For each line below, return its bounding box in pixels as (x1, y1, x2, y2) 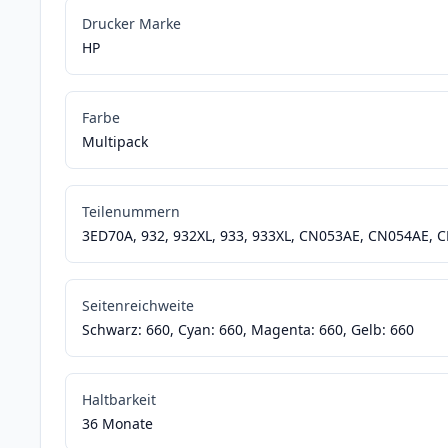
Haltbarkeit (82, 390, 156, 410)
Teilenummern (82, 202, 180, 222)
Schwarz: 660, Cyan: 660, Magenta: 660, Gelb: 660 (82, 320, 414, 340)
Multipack (82, 132, 148, 152)
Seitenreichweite (82, 296, 194, 316)
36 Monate (82, 414, 153, 434)
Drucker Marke (82, 14, 181, 34)
